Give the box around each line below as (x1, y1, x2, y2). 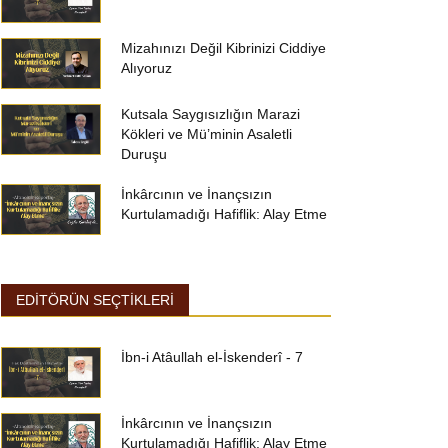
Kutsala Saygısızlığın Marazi (121, 106, 300, 122)
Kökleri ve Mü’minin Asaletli (121, 126, 292, 142)
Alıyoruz (121, 60, 172, 76)
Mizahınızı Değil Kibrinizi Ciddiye (121, 40, 326, 56)
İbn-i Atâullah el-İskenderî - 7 (121, 349, 303, 365)
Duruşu (121, 146, 167, 162)
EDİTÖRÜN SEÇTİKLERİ (16, 292, 174, 308)
